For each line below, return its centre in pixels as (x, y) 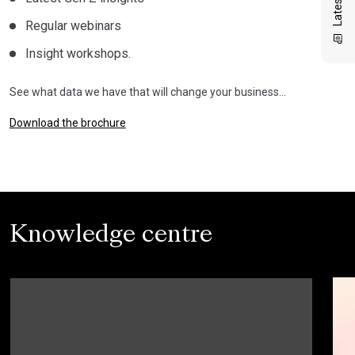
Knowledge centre (111, 236)
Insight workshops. (78, 53)
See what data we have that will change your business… (148, 92)
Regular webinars (73, 25)
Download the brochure (68, 122)
